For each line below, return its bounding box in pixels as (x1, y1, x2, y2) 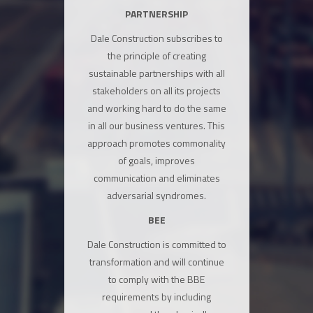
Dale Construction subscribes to (90, 31, 223, 45)
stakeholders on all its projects (92, 83, 221, 98)
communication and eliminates (93, 170, 220, 185)
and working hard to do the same (87, 101, 226, 115)
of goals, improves (118, 153, 195, 168)
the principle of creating (107, 48, 206, 63)
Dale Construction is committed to (87, 237, 226, 252)
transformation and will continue (89, 254, 224, 269)
